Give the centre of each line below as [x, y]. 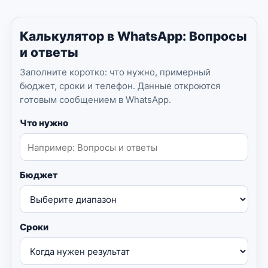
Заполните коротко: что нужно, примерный [115, 72]
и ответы [49, 53]
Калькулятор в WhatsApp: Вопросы [133, 36]
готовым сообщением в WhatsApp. [95, 100]
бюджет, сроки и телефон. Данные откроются [120, 86]
